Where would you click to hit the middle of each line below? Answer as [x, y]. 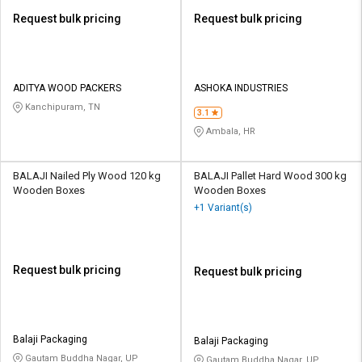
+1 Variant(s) [223, 208]
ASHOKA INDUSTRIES [241, 88]
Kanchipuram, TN [61, 107]
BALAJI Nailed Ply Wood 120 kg [87, 176]
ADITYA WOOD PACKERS [67, 88]
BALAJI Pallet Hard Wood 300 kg [270, 176]
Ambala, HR [229, 132]
